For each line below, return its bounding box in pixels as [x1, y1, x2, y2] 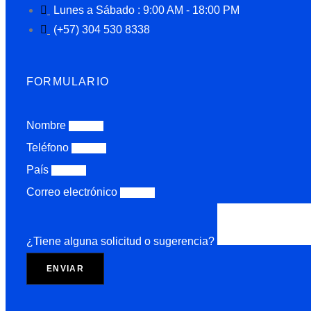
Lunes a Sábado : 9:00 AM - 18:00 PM [53, 3, 239, 16]
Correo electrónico [26, 185, 120, 198]
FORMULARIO [26, 75, 109, 87]
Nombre [26, 119, 69, 131]
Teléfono [26, 141, 72, 153]
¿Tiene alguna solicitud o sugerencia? [26, 235, 217, 247]
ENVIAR [47, 263, 84, 274]
